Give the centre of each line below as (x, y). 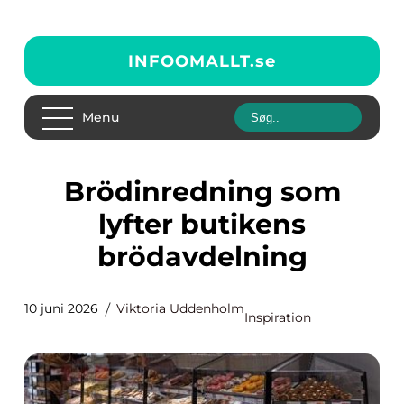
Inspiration (278, 317)
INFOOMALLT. (192, 61)
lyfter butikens (202, 224)
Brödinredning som (74, 192)
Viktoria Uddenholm (180, 308)
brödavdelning (202, 257)
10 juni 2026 (61, 308)
